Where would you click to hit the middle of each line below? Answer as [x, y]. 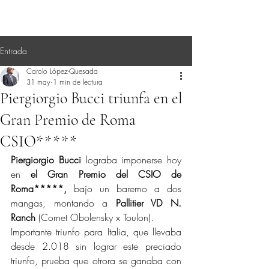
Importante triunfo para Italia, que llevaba [96, 232]
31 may [38, 82]
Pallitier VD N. [149, 203]
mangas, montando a [63, 203]
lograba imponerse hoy [131, 160]
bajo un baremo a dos [124, 189]
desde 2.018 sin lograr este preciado [96, 246]
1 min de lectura [78, 82]
